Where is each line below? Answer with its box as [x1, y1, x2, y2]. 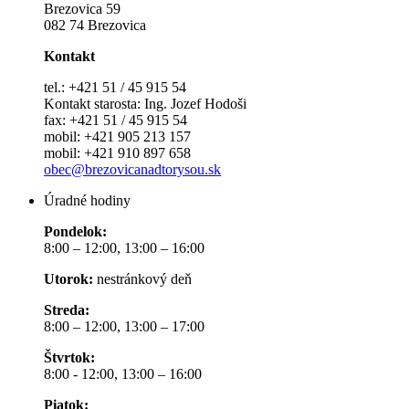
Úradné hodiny [44, 193, 131, 209]
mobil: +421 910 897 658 [44, 145, 191, 162]
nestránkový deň [93, 271, 192, 288]
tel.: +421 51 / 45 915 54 [44, 79, 186, 96]
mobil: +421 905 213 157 [44, 129, 191, 145]
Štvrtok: [44, 350, 95, 366]
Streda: [44, 302, 89, 319]
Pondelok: [44, 224, 107, 240]
